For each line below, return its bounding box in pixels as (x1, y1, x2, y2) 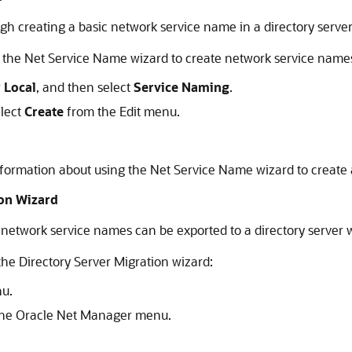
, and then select (36, 79, 134, 95)
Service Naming (134, 79, 229, 95)
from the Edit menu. (64, 103, 180, 119)
